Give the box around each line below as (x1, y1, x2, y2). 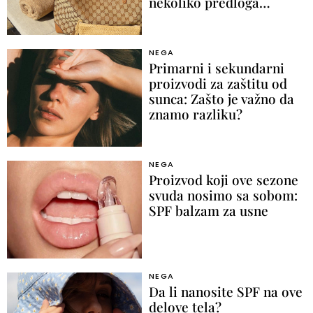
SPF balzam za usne (148, 201, 268, 219)
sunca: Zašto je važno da (148, 89, 294, 108)
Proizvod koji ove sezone (148, 170, 298, 189)
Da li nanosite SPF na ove (148, 282, 303, 300)
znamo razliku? (148, 104, 242, 123)
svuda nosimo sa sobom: (148, 185, 298, 204)
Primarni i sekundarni (148, 58, 284, 77)
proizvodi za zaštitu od (148, 73, 287, 92)
